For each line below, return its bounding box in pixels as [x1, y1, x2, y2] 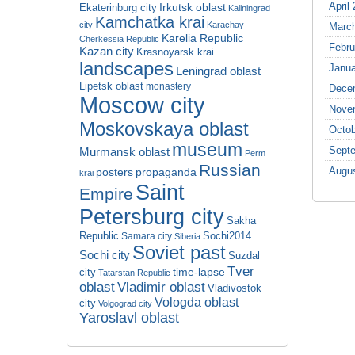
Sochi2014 [203, 230, 251, 242]
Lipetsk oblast [79, 80, 143, 92]
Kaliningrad [228, 3, 270, 13]
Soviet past [132, 242, 226, 263]
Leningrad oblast [176, 65, 261, 78]
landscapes [79, 58, 174, 79]
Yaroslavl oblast [79, 310, 179, 326]
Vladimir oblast [117, 280, 205, 295]
